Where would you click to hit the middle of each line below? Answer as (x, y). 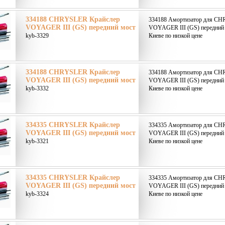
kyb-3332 (37, 88)
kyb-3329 (37, 36)
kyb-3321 (37, 141)
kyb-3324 (37, 194)
